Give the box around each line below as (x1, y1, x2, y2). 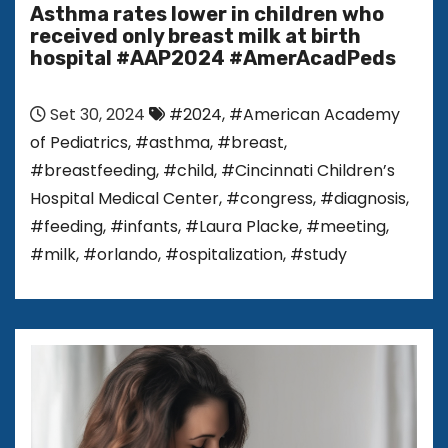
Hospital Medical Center (30, 186, 219, 210)
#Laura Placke (185, 214, 299, 238)
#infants (110, 214, 178, 238)
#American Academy (229, 102, 400, 126)
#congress (226, 186, 313, 210)
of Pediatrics (30, 130, 128, 154)
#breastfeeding (30, 158, 156, 182)
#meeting (306, 214, 386, 238)
